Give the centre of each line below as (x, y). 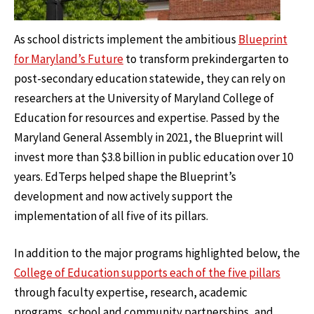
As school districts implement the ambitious (126, 39)
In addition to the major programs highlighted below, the (157, 253)
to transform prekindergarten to (206, 59)
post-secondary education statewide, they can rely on (150, 78)
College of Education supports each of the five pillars (147, 273)
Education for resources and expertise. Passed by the (147, 117)
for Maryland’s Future (69, 59)
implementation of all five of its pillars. (111, 216)
